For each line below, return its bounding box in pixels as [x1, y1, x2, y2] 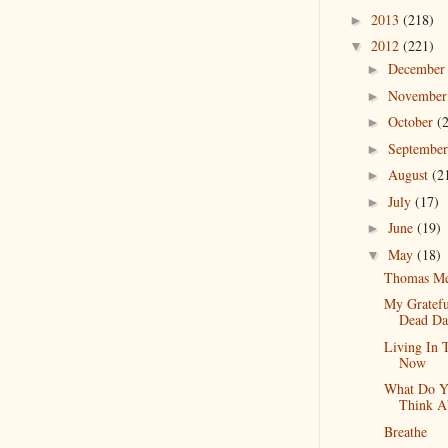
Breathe [383, 421, 427, 441]
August [387, 165, 432, 184]
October [387, 112, 437, 131]
